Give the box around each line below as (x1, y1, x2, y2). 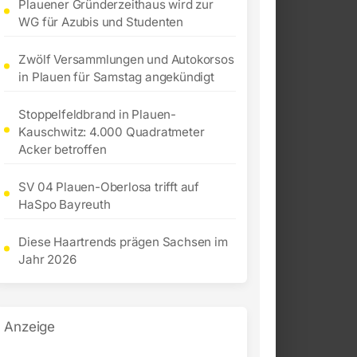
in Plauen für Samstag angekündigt (18, 69, 214, 85)
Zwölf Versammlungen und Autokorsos (18, 52, 234, 68)
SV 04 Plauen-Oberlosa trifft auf (18, 179, 199, 195)
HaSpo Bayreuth (18, 197, 111, 213)
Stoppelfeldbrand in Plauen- (18, 107, 176, 123)
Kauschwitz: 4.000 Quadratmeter (18, 124, 205, 140)
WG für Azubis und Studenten (18, 14, 183, 30)
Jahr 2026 (18, 252, 76, 268)
